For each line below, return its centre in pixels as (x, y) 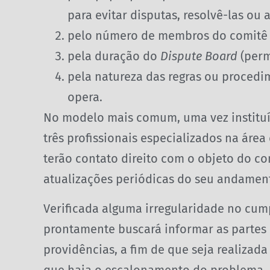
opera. (85, 97)
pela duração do (114, 56)
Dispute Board (199, 56)
